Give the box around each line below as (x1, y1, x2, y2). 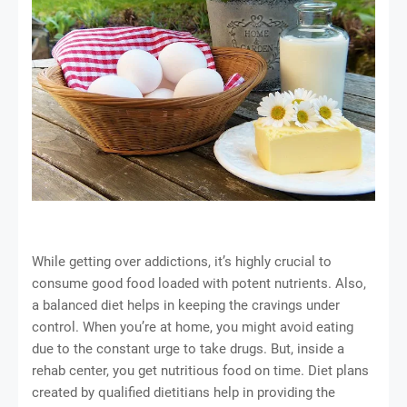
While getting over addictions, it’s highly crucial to (32, 253, 332, 271)
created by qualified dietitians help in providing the (32, 384, 335, 402)
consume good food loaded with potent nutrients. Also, (32, 275, 366, 293)
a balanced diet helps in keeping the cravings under (32, 297, 340, 314)
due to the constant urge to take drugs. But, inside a (32, 341, 344, 358)
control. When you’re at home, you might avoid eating (32, 319, 353, 336)
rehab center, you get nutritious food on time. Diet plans (32, 362, 369, 380)
